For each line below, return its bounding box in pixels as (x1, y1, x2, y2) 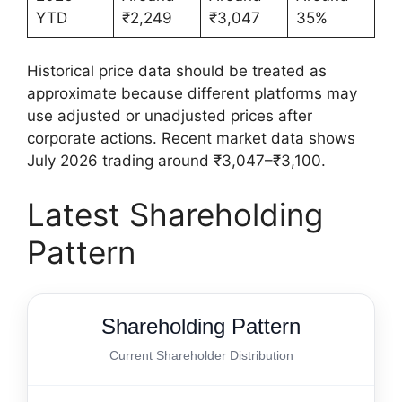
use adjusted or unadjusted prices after (27, 107, 312, 126)
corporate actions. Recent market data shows (27, 129, 355, 148)
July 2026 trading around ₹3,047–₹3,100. (27, 152, 326, 170)
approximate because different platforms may (27, 84, 357, 103)
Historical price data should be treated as (27, 62, 327, 81)
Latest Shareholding (27, 195, 323, 233)
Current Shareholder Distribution (109, 347, 293, 363)
